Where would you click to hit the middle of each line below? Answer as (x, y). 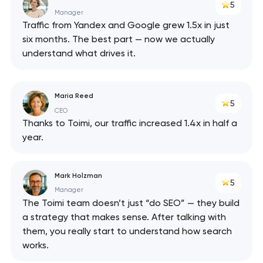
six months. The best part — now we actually (118, 39)
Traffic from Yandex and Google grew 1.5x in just (126, 25)
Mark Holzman (78, 175)
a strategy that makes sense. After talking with (124, 217)
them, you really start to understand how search (127, 231)
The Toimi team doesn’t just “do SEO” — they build (131, 203)
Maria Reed (74, 96)
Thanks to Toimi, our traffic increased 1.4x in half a (129, 123)
